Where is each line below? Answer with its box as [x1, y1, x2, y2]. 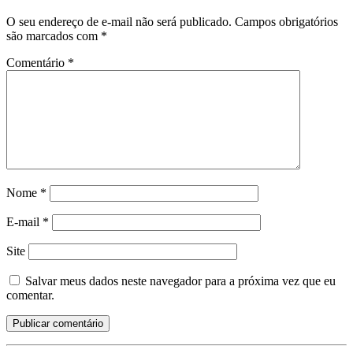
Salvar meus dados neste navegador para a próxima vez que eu [25, 273, 336, 288]
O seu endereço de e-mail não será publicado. [6, 14, 232, 28]
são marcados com [6, 28, 101, 43]
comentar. [6, 288, 54, 302]
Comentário [6, 55, 68, 69]
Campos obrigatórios [235, 14, 338, 28]
